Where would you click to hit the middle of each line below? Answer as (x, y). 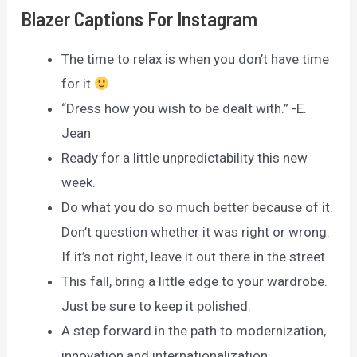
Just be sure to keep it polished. (157, 306)
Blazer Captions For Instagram (139, 19)
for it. (78, 84)
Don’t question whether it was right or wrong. (196, 232)
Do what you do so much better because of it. (198, 208)
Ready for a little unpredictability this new (185, 158)
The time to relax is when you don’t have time (196, 59)
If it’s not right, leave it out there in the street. (195, 257)
